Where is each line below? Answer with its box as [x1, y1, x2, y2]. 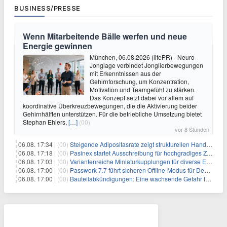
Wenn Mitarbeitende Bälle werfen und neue [23, 30, 187, 42]
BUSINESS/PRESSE [14, 4, 81, 12]
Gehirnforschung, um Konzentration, [90, 77, 189, 86]
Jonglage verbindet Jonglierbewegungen [90, 61, 203, 69]
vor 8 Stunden [175, 125, 209, 133]
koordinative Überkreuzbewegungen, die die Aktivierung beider [23, 101, 197, 110]
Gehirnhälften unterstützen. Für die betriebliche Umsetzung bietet [23, 109, 202, 118]
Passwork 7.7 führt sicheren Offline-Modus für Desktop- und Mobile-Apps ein [70, 166, 204, 174]
